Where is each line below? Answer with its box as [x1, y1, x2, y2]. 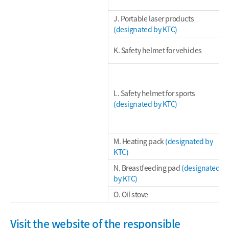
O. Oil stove [113, 189, 148, 199]
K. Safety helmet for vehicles [113, 45, 202, 55]
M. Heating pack [113, 136, 166, 146]
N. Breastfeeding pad [113, 163, 182, 173]
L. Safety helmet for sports [113, 88, 195, 98]
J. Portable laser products [113, 13, 194, 24]
